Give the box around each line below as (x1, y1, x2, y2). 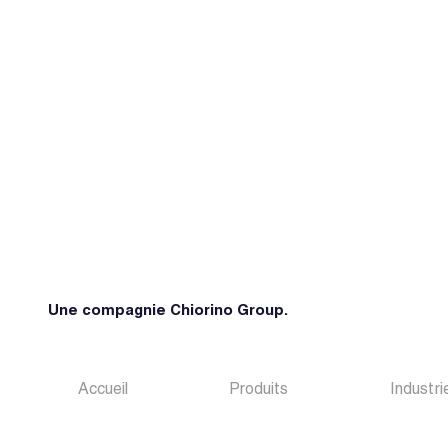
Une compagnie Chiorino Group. (48, 304, 288, 319)
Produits (229, 383, 289, 400)
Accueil (78, 383, 128, 400)
